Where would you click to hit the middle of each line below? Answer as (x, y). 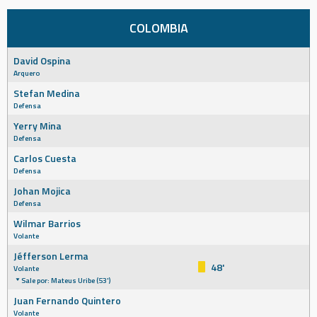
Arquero (27, 73)
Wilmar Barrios (47, 223)
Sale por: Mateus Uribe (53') (66, 280)
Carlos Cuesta (45, 158)
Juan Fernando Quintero (67, 300)
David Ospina (42, 60)
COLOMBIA (158, 28)
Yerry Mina (38, 126)
